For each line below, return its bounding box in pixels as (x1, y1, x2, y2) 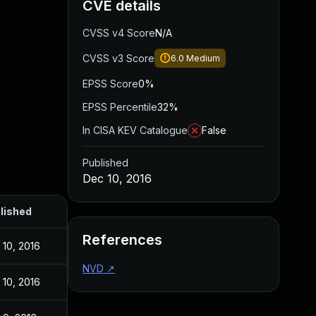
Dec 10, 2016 (83, 171, 152, 186)
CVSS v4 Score (83, 27, 155, 39)
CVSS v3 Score (83, 52, 154, 64)
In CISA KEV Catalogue (83, 124, 188, 136)
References (83, 231, 162, 248)
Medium (186, 53, 220, 63)
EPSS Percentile (83, 101, 157, 113)
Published (83, 157, 128, 169)
